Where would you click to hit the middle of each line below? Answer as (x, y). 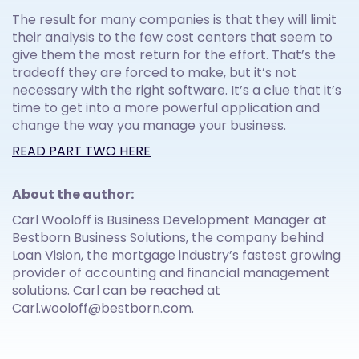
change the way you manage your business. (149, 126)
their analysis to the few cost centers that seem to (172, 38)
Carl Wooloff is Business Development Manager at (169, 220)
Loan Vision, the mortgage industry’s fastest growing (176, 256)
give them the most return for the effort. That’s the (174, 55)
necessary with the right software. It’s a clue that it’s (177, 91)
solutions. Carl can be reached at (116, 291)
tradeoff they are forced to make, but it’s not (154, 73)
